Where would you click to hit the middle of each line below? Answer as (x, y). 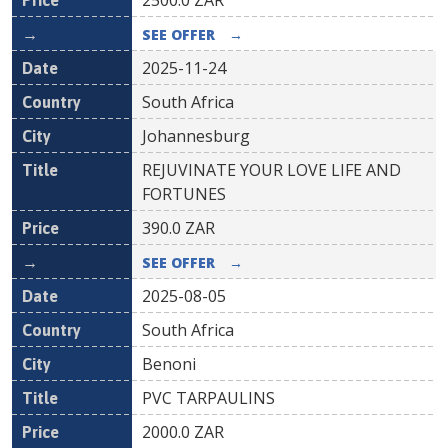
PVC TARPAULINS (208, 398)
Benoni (169, 364)
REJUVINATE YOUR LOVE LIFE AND (271, 170)
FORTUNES (184, 194)
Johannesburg (196, 136)
